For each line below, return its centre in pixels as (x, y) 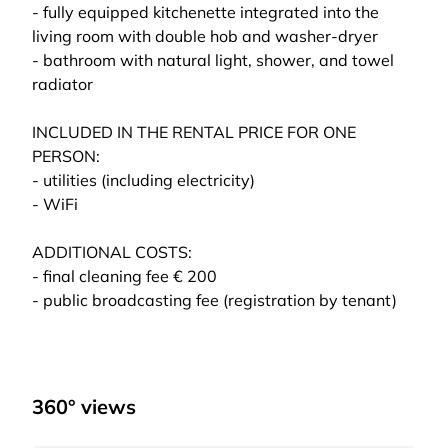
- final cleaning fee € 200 (124, 276)
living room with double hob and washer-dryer (205, 36)
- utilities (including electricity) (143, 180)
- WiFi (55, 204)
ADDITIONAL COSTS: (112, 252)
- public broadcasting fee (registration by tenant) (214, 300)
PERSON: (66, 156)
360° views (84, 406)
